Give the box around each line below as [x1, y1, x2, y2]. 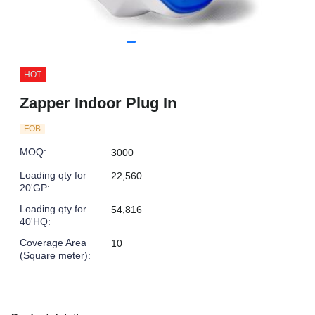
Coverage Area [20, 237, 86, 248]
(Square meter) [20, 250, 88, 261]
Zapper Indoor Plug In [20, 94, 176, 112]
